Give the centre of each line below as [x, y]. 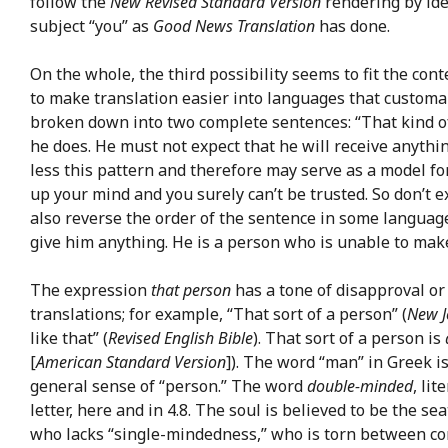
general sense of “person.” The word [168, 385]
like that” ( [69, 337]
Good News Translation [234, 25]
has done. [352, 25]
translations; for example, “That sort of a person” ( [218, 313]
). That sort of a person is [349, 337]
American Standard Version [131, 361]
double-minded [360, 385]
